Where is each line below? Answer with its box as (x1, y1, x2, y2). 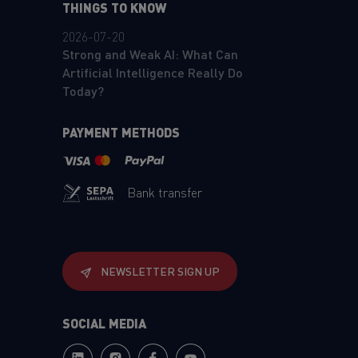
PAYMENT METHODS (62, 121, 180, 141)
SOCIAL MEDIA (62, 312, 146, 332)
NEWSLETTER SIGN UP (100, 262, 220, 279)
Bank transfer (126, 182, 202, 201)
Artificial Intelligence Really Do (62, 62, 243, 82)
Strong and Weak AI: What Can (62, 44, 238, 63)
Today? (62, 81, 104, 100)
